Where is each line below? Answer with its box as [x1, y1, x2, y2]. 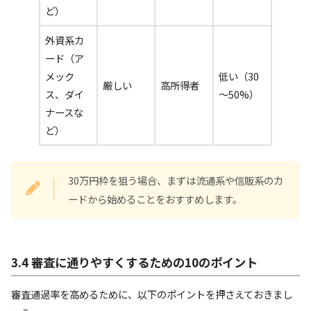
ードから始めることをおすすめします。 [68, 192, 242, 207]
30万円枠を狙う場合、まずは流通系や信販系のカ [68, 173, 283, 188]
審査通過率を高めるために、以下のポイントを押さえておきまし [11, 287, 292, 302]
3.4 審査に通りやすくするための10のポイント [11, 253, 258, 271]
